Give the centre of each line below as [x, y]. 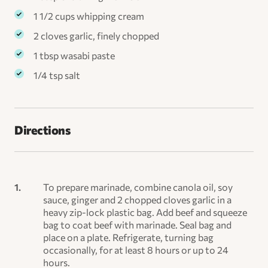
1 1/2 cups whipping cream [89, 16]
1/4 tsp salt [57, 75]
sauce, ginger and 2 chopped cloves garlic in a [137, 199]
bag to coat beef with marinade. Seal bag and [137, 224]
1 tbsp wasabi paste [74, 55]
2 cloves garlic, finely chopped [96, 35]
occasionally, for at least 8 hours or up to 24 [136, 249]
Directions [42, 130]
